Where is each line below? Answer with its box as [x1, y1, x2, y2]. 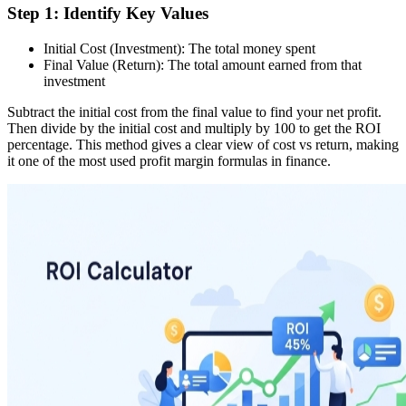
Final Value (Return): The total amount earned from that [43, 56, 362, 72]
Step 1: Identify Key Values [7, 3, 208, 23]
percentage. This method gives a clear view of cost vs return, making [7, 136, 399, 152]
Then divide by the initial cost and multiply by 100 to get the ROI [7, 120, 381, 136]
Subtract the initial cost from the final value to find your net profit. [7, 103, 382, 120]
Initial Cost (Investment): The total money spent [43, 40, 315, 56]
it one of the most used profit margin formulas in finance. [7, 152, 331, 169]
